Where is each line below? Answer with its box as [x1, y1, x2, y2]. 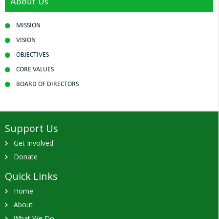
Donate [13, 152, 38, 161]
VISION [16, 36, 36, 44]
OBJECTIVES [16, 51, 49, 59]
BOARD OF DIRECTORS [16, 80, 79, 88]
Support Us [5, 121, 58, 135]
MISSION [16, 22, 41, 29]
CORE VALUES [16, 66, 54, 73]
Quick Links [5, 169, 58, 183]
